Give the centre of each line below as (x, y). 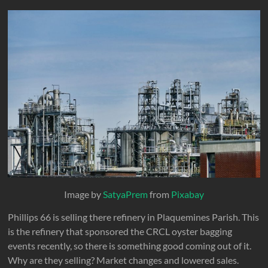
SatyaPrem (125, 194)
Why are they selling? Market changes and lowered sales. (124, 260)
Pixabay (187, 194)
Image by (83, 194)
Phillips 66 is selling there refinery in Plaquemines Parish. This (134, 217)
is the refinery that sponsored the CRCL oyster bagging (120, 232)
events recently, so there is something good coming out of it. (130, 246)
